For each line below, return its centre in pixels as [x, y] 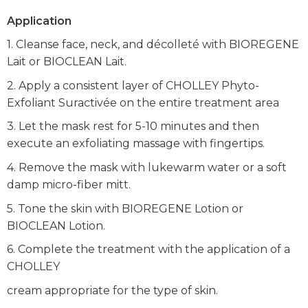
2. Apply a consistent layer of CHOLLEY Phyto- [133, 85]
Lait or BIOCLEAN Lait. [67, 62]
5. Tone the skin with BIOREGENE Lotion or [125, 208]
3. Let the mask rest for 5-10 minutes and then [133, 126]
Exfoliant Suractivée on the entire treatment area [143, 102]
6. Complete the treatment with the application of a [148, 250]
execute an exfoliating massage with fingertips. [136, 144]
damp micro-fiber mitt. [69, 185]
